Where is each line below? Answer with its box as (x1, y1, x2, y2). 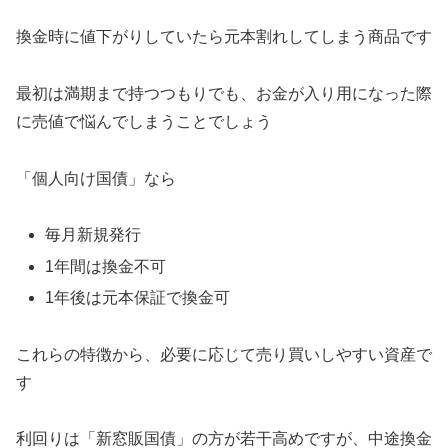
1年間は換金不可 (45, 257, 167, 275)
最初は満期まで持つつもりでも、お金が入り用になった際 (16, 84, 432, 102)
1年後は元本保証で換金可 (45, 288, 231, 306)
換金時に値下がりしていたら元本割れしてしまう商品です (16, 27, 432, 45)
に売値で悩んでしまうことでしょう (16, 112, 272, 130)
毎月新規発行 (45, 226, 142, 244)
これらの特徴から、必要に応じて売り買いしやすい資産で (16, 345, 432, 363)
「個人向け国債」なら (16, 169, 176, 187)
